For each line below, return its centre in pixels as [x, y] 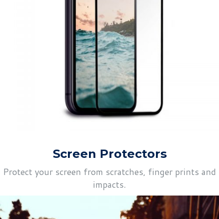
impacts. [109, 185]
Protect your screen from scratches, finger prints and [109, 172]
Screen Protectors [109, 154]
